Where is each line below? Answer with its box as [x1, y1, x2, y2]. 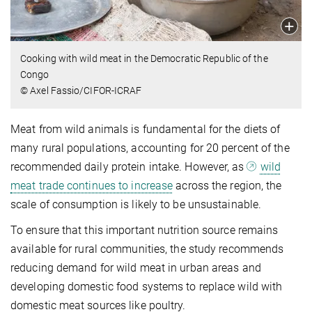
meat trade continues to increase [10, 178, 173, 192]
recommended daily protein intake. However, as [10, 159, 247, 173]
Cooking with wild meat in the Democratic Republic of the [20, 52, 268, 64]
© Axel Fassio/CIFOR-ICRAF [20, 84, 142, 96]
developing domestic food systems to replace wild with [10, 279, 283, 293]
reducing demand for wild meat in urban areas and [10, 260, 261, 274]
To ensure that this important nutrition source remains [10, 223, 279, 237]
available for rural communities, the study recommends [10, 242, 284, 256]
